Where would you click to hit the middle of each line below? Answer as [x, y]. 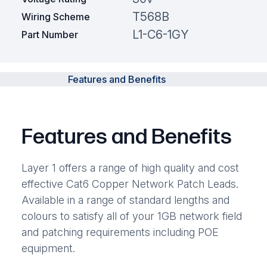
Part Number [49, 34]
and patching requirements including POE [120, 232]
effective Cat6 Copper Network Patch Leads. [130, 184]
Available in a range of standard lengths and [125, 200]
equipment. [48, 248]
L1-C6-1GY [160, 34]
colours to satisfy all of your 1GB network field [131, 216]
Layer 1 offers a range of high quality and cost [130, 167]
